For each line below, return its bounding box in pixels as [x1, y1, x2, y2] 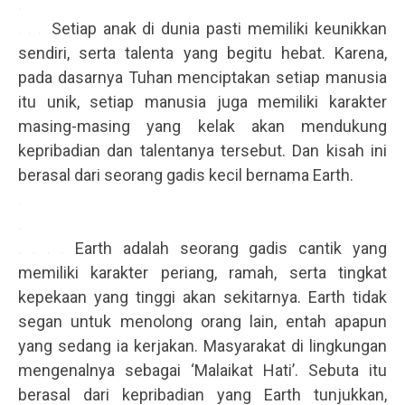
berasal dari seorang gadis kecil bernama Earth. [18, 165, 353, 185]
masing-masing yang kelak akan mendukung [18, 117, 387, 137]
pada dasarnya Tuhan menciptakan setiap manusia [18, 68, 387, 88]
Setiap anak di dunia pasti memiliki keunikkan [51, 19, 388, 39]
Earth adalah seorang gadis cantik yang [64, 239, 388, 259]
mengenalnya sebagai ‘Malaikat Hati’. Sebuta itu [18, 361, 387, 381]
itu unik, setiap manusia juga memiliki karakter [18, 92, 387, 112]
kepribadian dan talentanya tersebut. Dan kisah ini [18, 141, 387, 161]
